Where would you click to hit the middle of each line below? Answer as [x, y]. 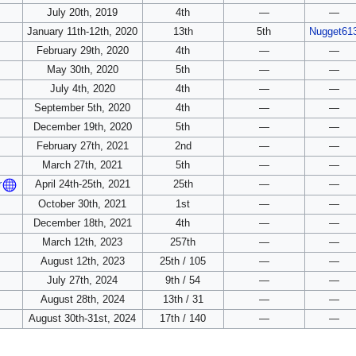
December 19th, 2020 [82, 128]
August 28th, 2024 [82, 300]
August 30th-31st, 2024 [83, 319]
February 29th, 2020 [82, 51]
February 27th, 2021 [82, 147]
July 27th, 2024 [83, 281]
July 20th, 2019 [83, 13]
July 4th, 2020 [82, 89]
